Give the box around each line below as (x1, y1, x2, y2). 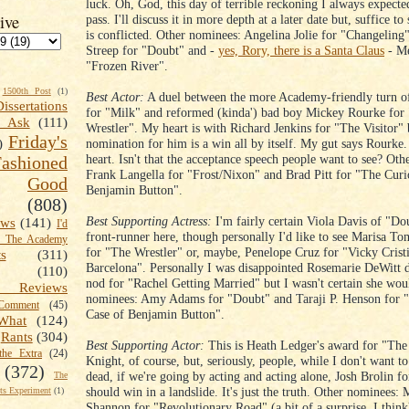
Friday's (8, 131, 68, 152)
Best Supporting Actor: (86, 338, 204, 353)
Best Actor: (86, 89, 144, 105)
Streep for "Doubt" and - (86, 43, 218, 58)
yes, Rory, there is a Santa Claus (218, 43, 384, 58)
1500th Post (2, 86, 51, 97)
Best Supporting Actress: (86, 214, 212, 229)
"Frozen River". (86, 58, 168, 74)
